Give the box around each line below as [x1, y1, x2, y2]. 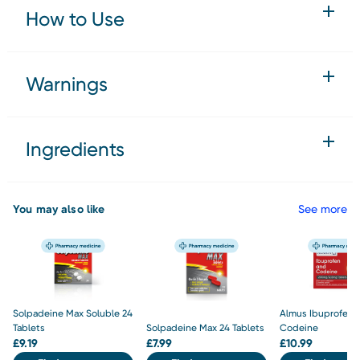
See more [298, 202, 347, 215]
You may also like [13, 202, 105, 216]
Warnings [26, 72, 108, 96]
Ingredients [26, 137, 125, 161]
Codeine [280, 321, 319, 333]
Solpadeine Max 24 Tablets [146, 321, 265, 333]
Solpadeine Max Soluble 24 [13, 307, 133, 319]
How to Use [26, 7, 125, 31]
